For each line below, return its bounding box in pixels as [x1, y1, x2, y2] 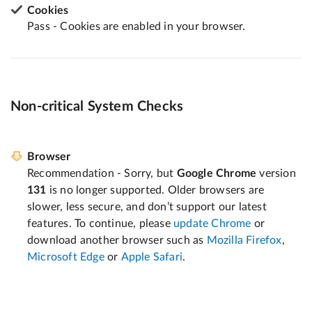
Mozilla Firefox [206, 235, 282, 247]
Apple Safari [120, 251, 183, 263]
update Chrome [173, 218, 251, 230]
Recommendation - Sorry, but [27, 168, 177, 180]
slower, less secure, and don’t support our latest [27, 201, 267, 213]
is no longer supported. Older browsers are [46, 185, 265, 196]
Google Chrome [176, 168, 257, 180]
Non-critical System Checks [10, 100, 184, 114]
